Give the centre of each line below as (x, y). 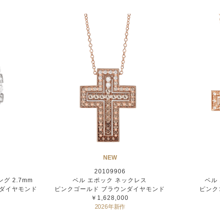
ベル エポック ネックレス (110, 180)
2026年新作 (110, 206)
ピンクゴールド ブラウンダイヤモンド (110, 189)
